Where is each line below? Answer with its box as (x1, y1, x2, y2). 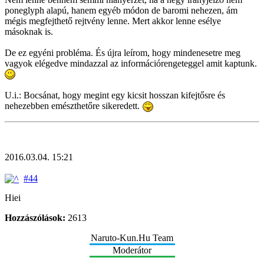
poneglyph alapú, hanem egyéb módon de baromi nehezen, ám (5, 5, 237, 15)
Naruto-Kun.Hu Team (91, 233, 173, 243)
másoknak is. (5, 26, 53, 37)
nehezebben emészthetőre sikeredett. (5, 100, 142, 111)
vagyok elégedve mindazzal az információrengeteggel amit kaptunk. (5, 58, 257, 68)
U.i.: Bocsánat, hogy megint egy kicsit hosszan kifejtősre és (5, 90, 225, 100)
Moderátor (113, 245, 151, 256)
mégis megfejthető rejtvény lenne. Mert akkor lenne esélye (5, 15, 221, 26)
